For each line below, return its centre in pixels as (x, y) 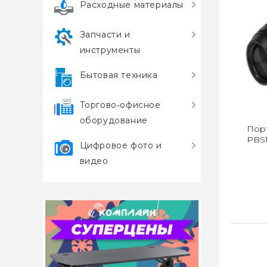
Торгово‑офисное (120, 105)
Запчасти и (105, 35)
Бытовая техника (119, 75)
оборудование (114, 120)
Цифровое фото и (121, 145)
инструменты (110, 50)
